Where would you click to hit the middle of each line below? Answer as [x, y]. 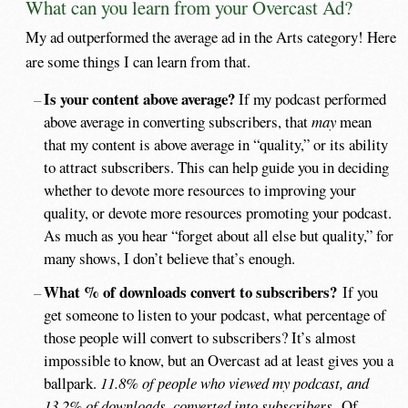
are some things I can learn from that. [138, 62]
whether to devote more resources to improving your [200, 190]
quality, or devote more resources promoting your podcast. [218, 213]
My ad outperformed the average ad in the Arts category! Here [211, 37]
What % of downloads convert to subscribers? [190, 291]
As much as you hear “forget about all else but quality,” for [219, 236]
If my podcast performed [312, 99]
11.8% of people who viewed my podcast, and [235, 382]
